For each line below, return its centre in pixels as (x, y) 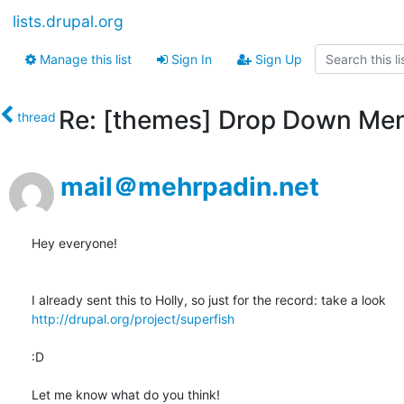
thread (37, 117)
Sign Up (277, 59)
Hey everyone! (74, 243)
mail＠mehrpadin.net (190, 187)
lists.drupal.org (68, 22)
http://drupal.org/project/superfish (133, 319)
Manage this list (84, 59)
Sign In (190, 59)
